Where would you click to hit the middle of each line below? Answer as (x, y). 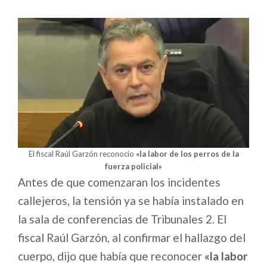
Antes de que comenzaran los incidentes (119, 182)
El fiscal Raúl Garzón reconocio (82, 154)
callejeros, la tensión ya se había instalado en (131, 201)
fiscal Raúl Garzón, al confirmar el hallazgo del (132, 238)
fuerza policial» (133, 167)
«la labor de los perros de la (187, 154)
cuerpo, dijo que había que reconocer (111, 256)
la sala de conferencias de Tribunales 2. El (122, 219)
